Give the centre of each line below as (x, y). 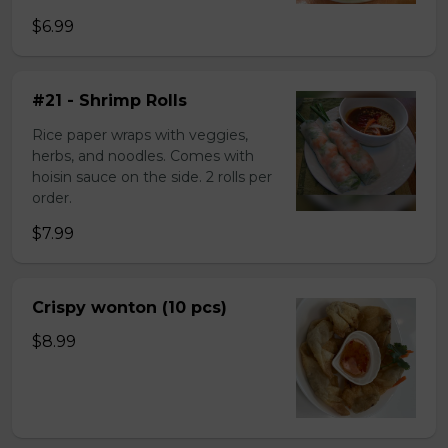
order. (52, 198)
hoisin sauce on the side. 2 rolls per (152, 177)
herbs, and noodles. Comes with (143, 156)
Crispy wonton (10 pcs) (129, 307)
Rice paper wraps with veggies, (140, 135)
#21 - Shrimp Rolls (109, 100)
